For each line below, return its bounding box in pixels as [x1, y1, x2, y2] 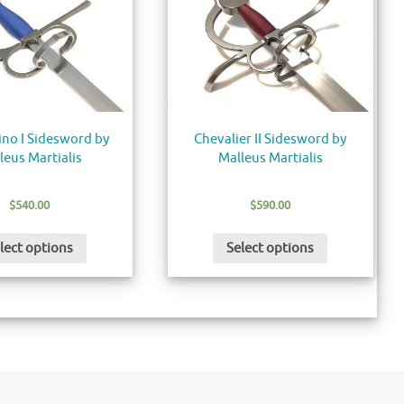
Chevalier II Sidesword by [194, 131, 347, 149]
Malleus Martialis [217, 150, 323, 168]
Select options [226, 240, 315, 257]
